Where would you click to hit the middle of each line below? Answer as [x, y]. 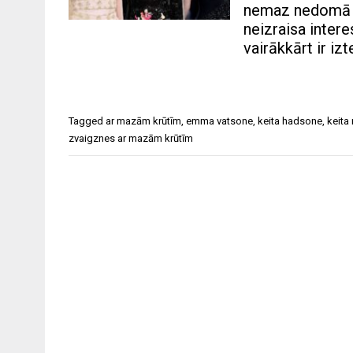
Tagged [87, 121]
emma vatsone [219, 121]
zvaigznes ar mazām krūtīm [131, 139]
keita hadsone [290, 121]
